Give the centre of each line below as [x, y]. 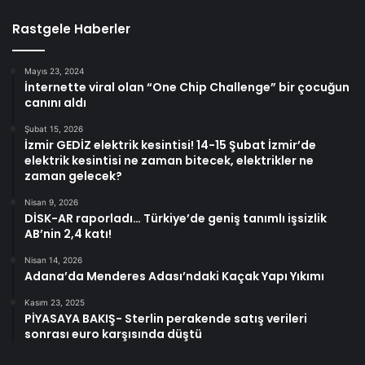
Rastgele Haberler [71, 29]
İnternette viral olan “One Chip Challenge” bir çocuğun [187, 88]
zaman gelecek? [73, 176]
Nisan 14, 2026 [53, 260]
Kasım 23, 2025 [55, 303]
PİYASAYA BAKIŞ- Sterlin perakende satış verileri [166, 319]
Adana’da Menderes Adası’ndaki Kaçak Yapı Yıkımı [174, 277]
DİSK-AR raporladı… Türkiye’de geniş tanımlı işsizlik [176, 219]
